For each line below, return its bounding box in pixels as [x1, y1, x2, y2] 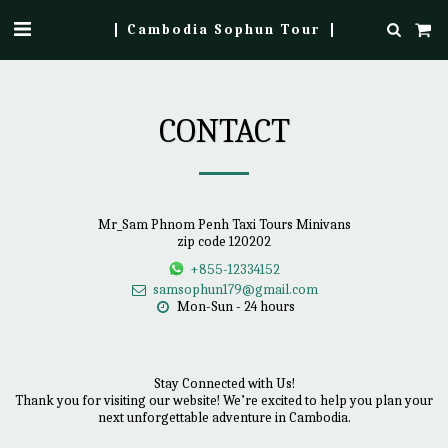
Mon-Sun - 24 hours [176, 297, 295, 315]
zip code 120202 [177, 233, 271, 250]
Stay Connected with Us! [153, 374, 295, 392]
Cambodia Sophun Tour [127, 20, 321, 38]
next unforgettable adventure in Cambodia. [97, 408, 351, 426]
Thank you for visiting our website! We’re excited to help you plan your [15, 391, 433, 409]
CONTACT [158, 111, 290, 151]
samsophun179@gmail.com [153, 280, 318, 298]
